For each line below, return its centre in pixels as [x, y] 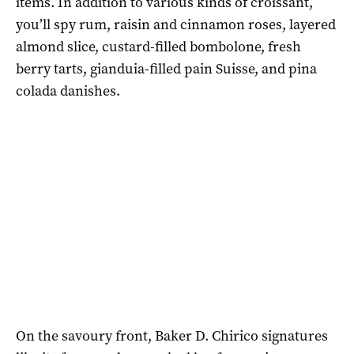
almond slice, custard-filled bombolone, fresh [158, 46]
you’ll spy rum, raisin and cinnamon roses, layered [176, 24]
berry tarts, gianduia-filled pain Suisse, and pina [166, 68]
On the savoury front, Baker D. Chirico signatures [172, 335]
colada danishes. [68, 90]
